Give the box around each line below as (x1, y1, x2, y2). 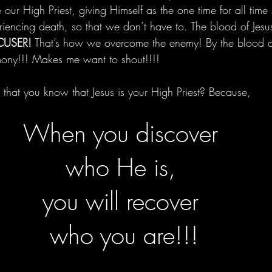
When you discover (22, 117, 225, 149)
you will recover (42, 185, 206, 217)
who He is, (65, 151, 183, 183)
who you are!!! (49, 219, 199, 251)
